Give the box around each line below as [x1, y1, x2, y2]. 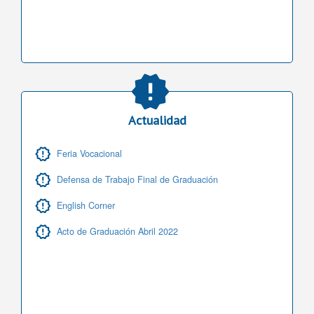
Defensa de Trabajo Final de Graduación [57, 173, 218, 186]
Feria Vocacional [57, 147, 122, 161]
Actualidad [128, 111, 186, 129]
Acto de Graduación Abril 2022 [57, 225, 178, 238]
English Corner [57, 199, 115, 212]
